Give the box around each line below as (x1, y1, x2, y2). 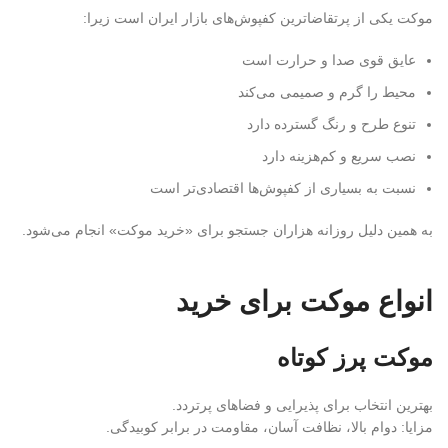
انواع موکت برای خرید (176, 286, 433, 317)
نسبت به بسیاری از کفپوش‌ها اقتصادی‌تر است (150, 180, 416, 196)
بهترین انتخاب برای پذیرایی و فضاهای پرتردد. (172, 397, 433, 413)
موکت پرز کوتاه (277, 344, 433, 371)
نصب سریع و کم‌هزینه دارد (262, 148, 416, 164)
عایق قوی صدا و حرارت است (242, 52, 416, 68)
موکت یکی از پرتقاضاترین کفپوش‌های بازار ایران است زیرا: (83, 10, 433, 26)
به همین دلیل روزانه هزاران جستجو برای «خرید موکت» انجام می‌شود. (22, 222, 433, 238)
